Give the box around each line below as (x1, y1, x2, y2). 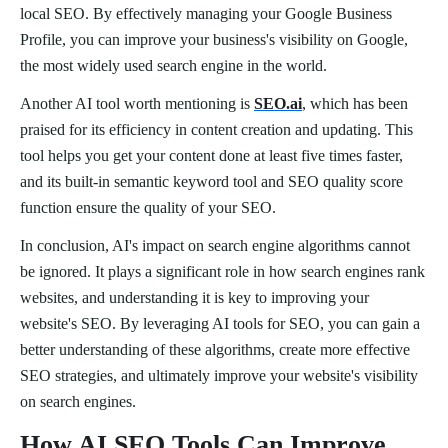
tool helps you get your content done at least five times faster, (20, 147, 403, 165)
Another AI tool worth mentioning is (20, 95, 254, 113)
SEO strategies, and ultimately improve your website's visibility (20, 367, 418, 385)
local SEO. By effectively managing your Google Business (20, 5, 392, 23)
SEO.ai (254, 95, 302, 113)
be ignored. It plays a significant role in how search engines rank (20, 263, 425, 281)
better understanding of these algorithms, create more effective (20, 341, 410, 359)
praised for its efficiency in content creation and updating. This (20, 121, 413, 139)
